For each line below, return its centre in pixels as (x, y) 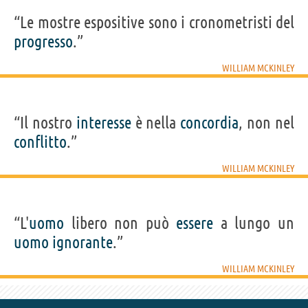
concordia (210, 123)
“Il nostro (45, 123)
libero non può (120, 223)
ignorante (82, 243)
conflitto (40, 142)
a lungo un (254, 223)
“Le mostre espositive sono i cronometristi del (154, 23)
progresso (43, 42)
